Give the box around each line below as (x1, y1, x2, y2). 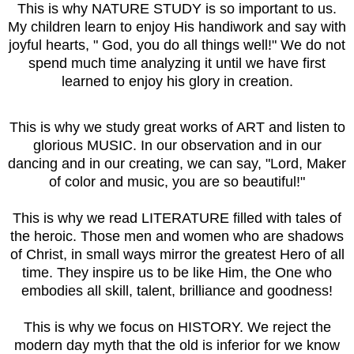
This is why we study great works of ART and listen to (9, 119, 345, 136)
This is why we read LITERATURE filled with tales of (13, 210, 341, 227)
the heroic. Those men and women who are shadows (10, 228, 344, 245)
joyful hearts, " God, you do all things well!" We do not (9, 37, 345, 54)
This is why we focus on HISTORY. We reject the (23, 319, 331, 336)
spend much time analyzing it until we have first (28, 55, 326, 72)
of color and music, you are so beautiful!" (49, 174, 305, 190)
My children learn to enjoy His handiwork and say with (8, 19, 346, 36)
